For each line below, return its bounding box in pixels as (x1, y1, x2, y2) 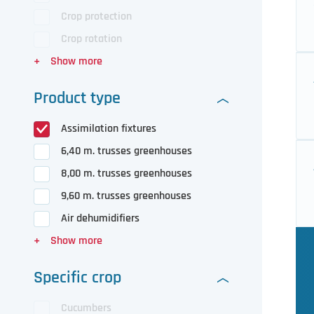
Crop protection (61, 9, 132, 24)
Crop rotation (61, 32, 122, 46)
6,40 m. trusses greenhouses (61, 144, 192, 158)
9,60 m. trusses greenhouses (61, 189, 191, 203)
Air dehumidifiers (61, 211, 139, 226)
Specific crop (34, 267, 121, 288)
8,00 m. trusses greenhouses (61, 166, 192, 181)
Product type (34, 88, 121, 109)
